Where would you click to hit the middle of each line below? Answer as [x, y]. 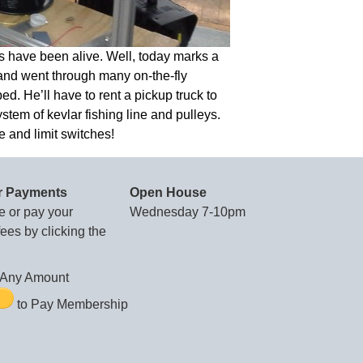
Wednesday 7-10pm [188, 212]
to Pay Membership [71, 304]
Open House [168, 192]
